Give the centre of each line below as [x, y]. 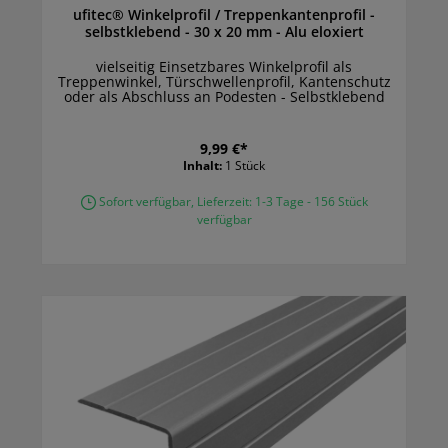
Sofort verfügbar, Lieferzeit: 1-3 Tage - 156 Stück [231, 202]
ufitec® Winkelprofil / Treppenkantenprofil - [221, 15]
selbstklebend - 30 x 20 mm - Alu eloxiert [324, 32]
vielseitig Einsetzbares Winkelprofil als [224, 67]
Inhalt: [204, 166]
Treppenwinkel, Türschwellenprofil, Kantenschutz [224, 82]
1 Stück [245, 166]
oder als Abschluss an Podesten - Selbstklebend [224, 97]
